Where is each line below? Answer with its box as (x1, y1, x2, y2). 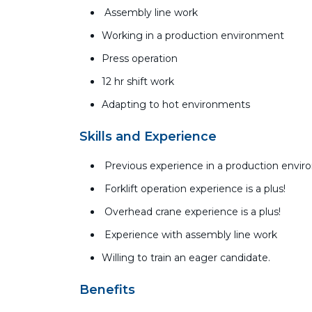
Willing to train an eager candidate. (102, 251, 273, 264)
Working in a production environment (102, 29, 284, 42)
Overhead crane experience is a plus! (102, 205, 281, 218)
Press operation (102, 52, 178, 65)
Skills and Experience (79, 129, 217, 144)
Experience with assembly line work (102, 228, 277, 241)
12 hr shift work (102, 75, 174, 88)
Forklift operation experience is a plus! (102, 182, 286, 195)
